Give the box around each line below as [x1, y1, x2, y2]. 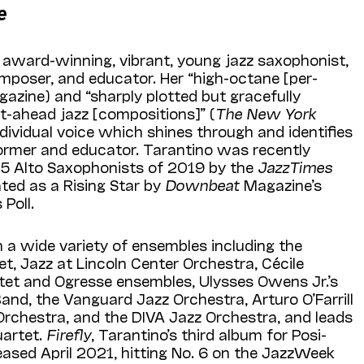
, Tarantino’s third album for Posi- [91, 324, 327, 343]
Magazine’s [240, 175, 323, 193]
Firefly [46, 324, 92, 343]
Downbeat [165, 175, 240, 193]
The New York [215, 103, 317, 122]
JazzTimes [258, 157, 333, 175]
